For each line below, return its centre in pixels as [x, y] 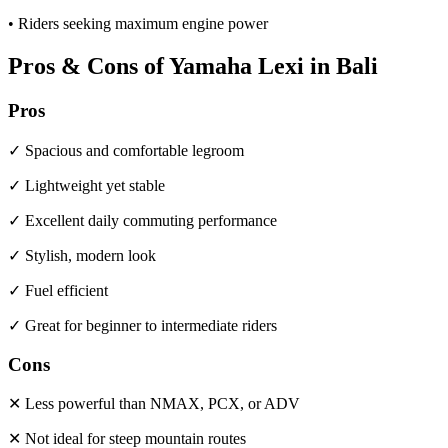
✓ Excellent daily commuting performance [142, 220]
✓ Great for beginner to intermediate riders [142, 325]
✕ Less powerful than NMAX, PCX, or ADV [154, 404]
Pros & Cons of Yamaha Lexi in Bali [193, 66]
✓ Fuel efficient [58, 290]
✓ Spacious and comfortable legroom [126, 150]
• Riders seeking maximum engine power [138, 24]
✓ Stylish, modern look [82, 255]
